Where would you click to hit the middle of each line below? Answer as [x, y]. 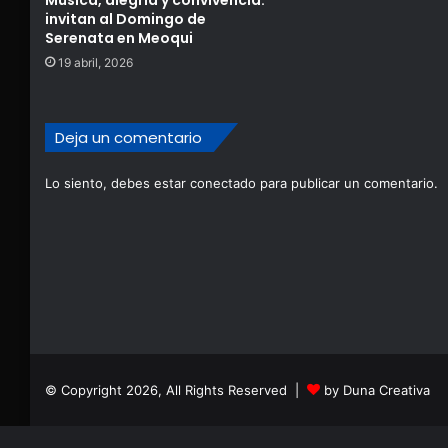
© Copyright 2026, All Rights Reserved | [176, 389]
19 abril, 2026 [95, 62]
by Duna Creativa [377, 389]
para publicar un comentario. [347, 182]
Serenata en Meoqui [119, 37]
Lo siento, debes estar [117, 182]
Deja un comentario [128, 137]
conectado [223, 182]
